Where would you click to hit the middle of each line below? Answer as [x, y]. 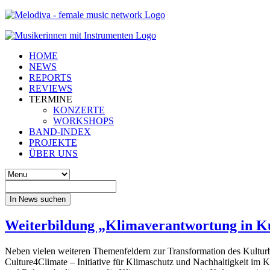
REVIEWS [51, 88]
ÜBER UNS [53, 153]
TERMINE [51, 99]
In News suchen [38, 199]
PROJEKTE [53, 143]
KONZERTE [79, 110]
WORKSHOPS [83, 121]
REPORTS [50, 77]
